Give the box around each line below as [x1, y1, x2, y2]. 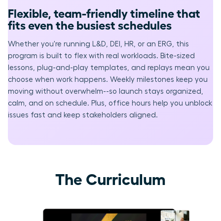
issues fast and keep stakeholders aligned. [8, 111, 158, 119]
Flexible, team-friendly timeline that [8, 5, 200, 20]
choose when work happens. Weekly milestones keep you [8, 76, 208, 84]
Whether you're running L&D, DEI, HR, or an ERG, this [8, 40, 189, 48]
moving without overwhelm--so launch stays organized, [8, 88, 203, 96]
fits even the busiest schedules [8, 17, 172, 32]
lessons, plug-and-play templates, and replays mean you [8, 64, 210, 72]
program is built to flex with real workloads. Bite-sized [8, 52, 195, 60]
